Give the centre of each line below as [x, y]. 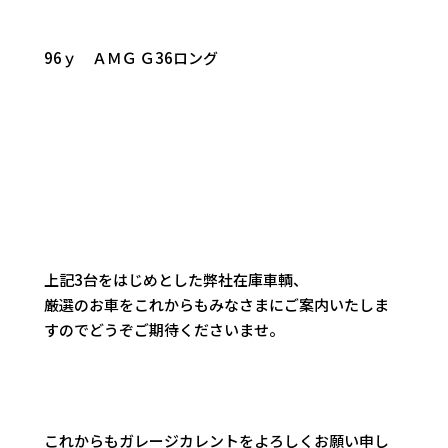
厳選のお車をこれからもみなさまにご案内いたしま [217, 305]
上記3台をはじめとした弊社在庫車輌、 [176, 280]
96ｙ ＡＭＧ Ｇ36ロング [131, 58]
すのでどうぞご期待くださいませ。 [164, 330]
